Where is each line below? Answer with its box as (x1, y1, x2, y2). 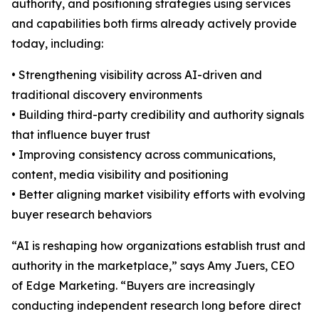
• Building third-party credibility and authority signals (11, 108, 304, 122)
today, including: (11, 36, 103, 51)
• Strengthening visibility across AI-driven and (11, 68, 262, 82)
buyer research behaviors (11, 207, 152, 221)
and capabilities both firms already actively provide (11, 16, 297, 31)
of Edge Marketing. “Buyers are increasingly (11, 278, 255, 293)
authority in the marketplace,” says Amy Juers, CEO (11, 258, 295, 273)
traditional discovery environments (11, 88, 202, 102)
